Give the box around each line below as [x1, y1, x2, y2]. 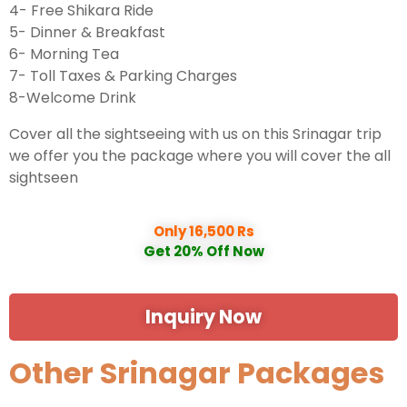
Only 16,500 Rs [153, 221, 254, 241]
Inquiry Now [145, 303, 262, 330]
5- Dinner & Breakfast [9, 21, 165, 43]
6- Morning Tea [9, 43, 119, 65]
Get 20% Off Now [143, 241, 264, 261]
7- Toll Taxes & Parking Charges [9, 65, 237, 86]
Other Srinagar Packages [9, 352, 384, 393]
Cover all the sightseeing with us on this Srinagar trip [9, 123, 382, 144]
